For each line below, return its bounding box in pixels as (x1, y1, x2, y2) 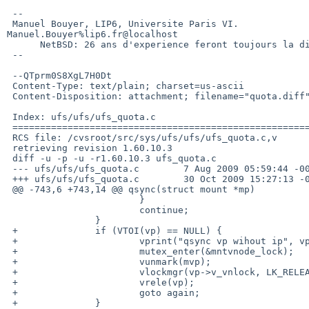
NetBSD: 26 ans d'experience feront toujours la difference (7, 39, 40, 50)
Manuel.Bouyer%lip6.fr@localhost (7, 28, 178, 39)
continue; (7, 204, 139, 215)
